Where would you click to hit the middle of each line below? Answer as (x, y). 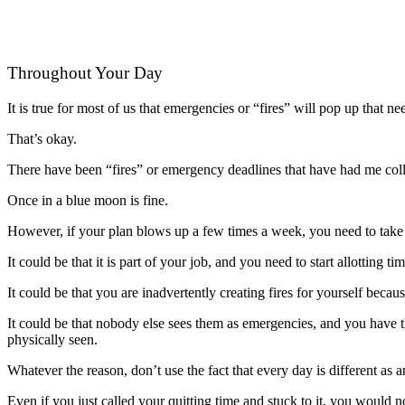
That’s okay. (42, 139)
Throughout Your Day (85, 73)
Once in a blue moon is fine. (88, 201)
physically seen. (52, 340)
